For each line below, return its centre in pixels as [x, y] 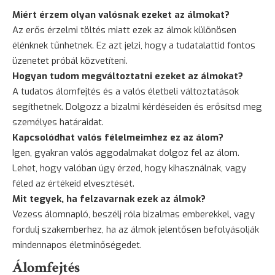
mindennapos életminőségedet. [77, 245]
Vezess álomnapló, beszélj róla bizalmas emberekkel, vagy [134, 215]
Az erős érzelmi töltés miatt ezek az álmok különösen [124, 30]
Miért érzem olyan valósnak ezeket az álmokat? [121, 15]
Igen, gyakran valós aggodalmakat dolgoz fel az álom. [126, 153]
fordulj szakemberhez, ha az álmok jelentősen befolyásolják [136, 230]
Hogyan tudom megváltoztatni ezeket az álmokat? [128, 76]
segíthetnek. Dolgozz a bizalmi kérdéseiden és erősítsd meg [137, 107]
